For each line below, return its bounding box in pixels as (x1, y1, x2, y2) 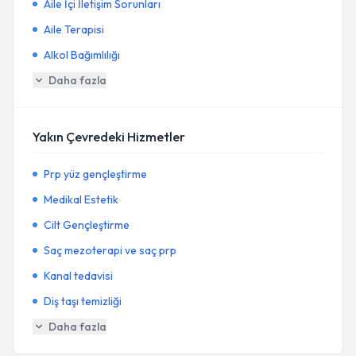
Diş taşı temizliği (44, 294, 122, 308)
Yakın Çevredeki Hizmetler (33, 129, 185, 145)
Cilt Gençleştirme (44, 218, 130, 232)
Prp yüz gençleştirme (44, 167, 147, 181)
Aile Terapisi (44, 22, 104, 37)
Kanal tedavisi (44, 269, 113, 283)
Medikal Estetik (44, 192, 118, 207)
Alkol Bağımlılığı (44, 48, 120, 62)
